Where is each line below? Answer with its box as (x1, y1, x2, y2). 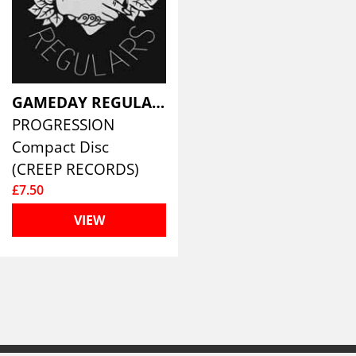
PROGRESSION (12, 114, 118, 135)
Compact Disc (12, 137, 109, 157)
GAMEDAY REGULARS (152, 92, 164, 113)
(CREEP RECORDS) (12, 159, 139, 180)
